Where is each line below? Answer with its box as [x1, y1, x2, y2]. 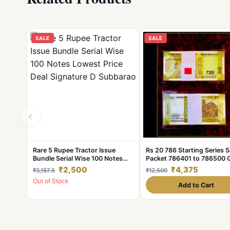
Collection [146, 171, 177, 179]
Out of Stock [33, 177, 69, 185]
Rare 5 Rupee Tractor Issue [33, 146, 116, 154]
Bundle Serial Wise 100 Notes [33, 155, 123, 162]
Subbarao [33, 171, 63, 179]
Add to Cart [178, 181, 214, 189]
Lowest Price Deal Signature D [33, 163, 125, 170]
